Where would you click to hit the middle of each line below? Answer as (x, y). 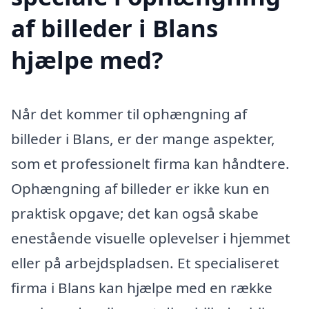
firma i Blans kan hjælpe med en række (142, 287)
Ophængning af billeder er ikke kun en (140, 188)
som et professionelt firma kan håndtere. (150, 163)
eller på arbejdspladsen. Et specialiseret (145, 262)
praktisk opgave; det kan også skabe (135, 213)
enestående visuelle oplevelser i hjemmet (151, 238)
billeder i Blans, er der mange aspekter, (143, 138)
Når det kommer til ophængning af (129, 113)
